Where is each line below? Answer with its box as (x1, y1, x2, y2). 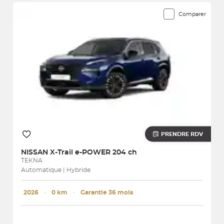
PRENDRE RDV (161, 131, 203, 137)
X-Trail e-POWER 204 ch (50, 148, 137, 156)
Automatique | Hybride (21, 166, 90, 173)
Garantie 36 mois (80, 189, 133, 195)
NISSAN (21, 148, 50, 156)
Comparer (178, 11, 206, 17)
